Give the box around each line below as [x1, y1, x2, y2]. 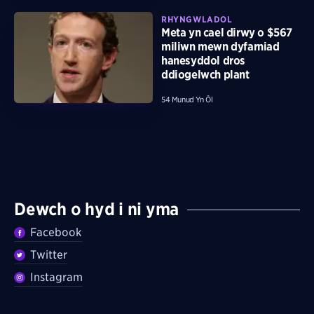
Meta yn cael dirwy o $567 [161, 26, 292, 40]
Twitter [30, 248, 68, 262]
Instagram [30, 271, 83, 285]
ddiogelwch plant [161, 68, 250, 82]
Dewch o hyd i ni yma [14, 199, 179, 220]
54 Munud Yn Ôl [161, 95, 213, 105]
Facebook [30, 226, 83, 240]
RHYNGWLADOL [161, 14, 233, 25]
